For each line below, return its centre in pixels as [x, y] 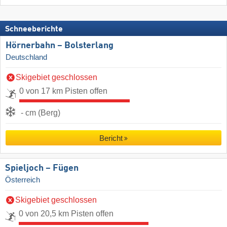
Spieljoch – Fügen [42, 168]
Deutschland [26, 57]
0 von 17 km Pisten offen [63, 91]
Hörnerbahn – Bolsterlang [60, 45]
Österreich [23, 180]
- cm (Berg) [41, 112]
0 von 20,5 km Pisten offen [66, 213]
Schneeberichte [34, 29]
